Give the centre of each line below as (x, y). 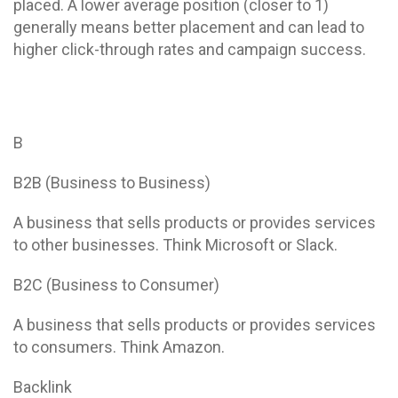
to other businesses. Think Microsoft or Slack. (175, 245)
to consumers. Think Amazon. (119, 347)
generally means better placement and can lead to (189, 27)
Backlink (43, 387)
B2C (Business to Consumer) (116, 285)
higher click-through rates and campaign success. (190, 49)
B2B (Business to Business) (112, 183)
